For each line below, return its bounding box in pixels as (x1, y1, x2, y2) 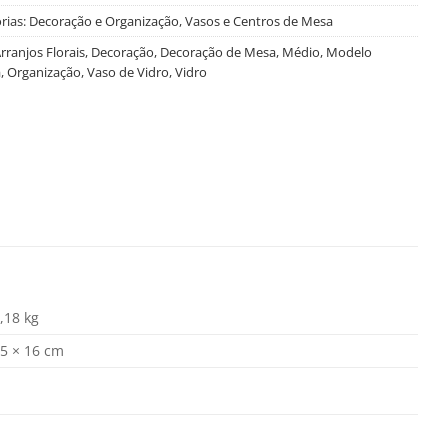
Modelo (325, 42, 372, 61)
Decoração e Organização (28, 11, 179, 30)
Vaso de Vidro (86, 62, 169, 81)
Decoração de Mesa (159, 42, 276, 61)
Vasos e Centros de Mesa (184, 11, 333, 30)
